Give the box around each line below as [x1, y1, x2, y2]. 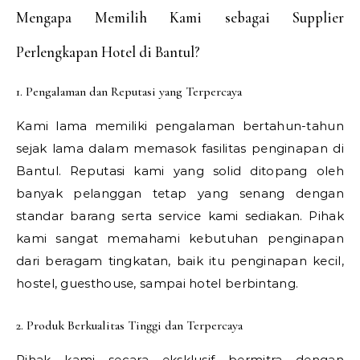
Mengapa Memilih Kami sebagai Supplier [16, 8, 344, 27]
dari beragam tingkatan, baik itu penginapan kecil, [16, 252, 344, 268]
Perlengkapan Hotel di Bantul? [16, 43, 200, 61]
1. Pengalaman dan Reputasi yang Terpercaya [16, 83, 242, 100]
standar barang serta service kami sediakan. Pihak [16, 207, 344, 223]
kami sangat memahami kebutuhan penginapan [16, 230, 344, 246]
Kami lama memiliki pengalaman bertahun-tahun [16, 117, 344, 133]
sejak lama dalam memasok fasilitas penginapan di [16, 140, 344, 156]
